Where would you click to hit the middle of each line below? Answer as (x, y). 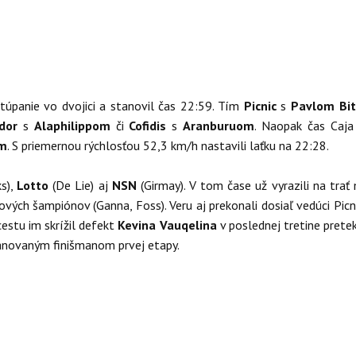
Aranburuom (219, 126)
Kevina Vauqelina (169, 225)
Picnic (262, 106)
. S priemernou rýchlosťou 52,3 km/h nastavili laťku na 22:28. (168, 145)
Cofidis (151, 126)
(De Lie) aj (82, 185)
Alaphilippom (75, 126)
